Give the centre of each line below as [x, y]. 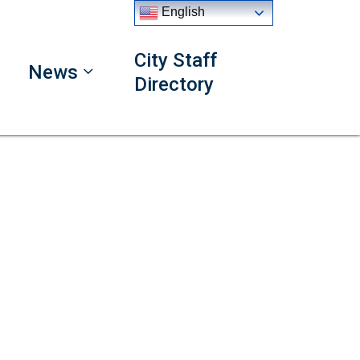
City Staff [175, 60]
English [182, 12]
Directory [174, 84]
